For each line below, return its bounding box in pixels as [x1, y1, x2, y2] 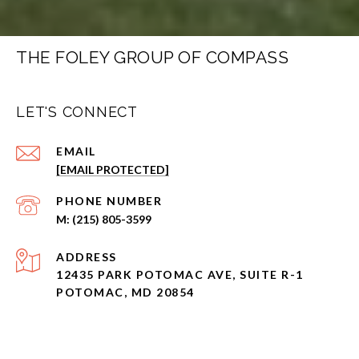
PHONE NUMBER [56, 194, 162, 208]
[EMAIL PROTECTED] [56, 163, 169, 177]
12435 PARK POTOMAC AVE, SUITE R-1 [56, 268, 304, 282]
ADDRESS [56, 250, 117, 264]
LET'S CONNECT [16, 103, 138, 121]
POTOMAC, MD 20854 [56, 285, 195, 300]
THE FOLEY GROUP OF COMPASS [16, 47, 288, 68]
